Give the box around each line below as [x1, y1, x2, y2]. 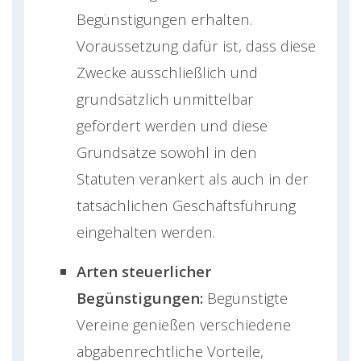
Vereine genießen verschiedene [77, 314, 291, 335]
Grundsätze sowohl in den [77, 142, 257, 163]
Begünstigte [203, 288, 288, 309]
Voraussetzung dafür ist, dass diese [77, 35, 316, 56]
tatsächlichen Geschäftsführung [77, 195, 296, 216]
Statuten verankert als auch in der [77, 168, 309, 189]
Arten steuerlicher [77, 261, 211, 282]
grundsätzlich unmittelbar [77, 89, 254, 110]
